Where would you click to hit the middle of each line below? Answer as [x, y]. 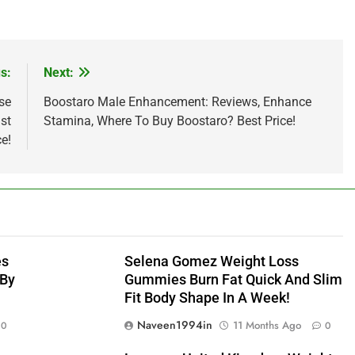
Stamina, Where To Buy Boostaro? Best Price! [169, 120]
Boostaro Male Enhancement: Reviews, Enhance [177, 101]
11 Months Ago [267, 325]
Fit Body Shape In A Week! [207, 298]
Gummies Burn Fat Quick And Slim [233, 279]
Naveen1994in [174, 324]
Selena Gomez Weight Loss [211, 261]
